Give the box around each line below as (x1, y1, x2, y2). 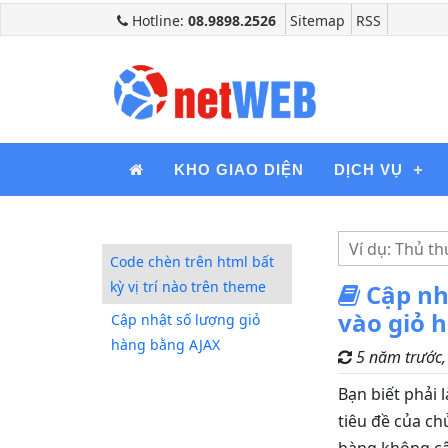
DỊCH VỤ (334, 161, 403, 178)
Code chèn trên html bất (110, 252, 274, 271)
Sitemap (290, 11, 345, 30)
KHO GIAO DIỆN (174, 161, 304, 178)
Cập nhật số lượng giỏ (111, 310, 260, 329)
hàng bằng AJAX (111, 335, 220, 354)
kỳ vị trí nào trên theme (110, 277, 266, 296)
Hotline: (128, 11, 188, 30)
